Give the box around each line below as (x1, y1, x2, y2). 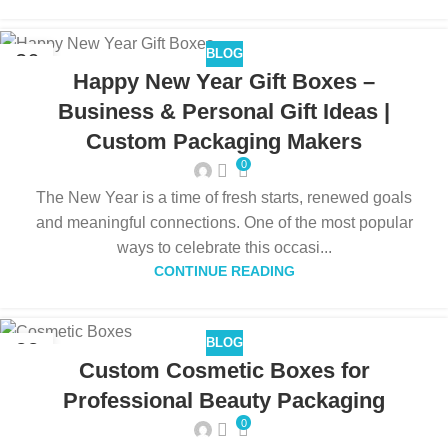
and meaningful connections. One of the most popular (35, 214, 413, 232)
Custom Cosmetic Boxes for (78, 357, 370, 383)
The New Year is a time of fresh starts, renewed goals (36, 189, 412, 207)
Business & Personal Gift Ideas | (58, 99, 390, 125)
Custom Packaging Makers (86, 129, 362, 155)
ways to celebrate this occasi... (116, 239, 332, 257)
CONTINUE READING (153, 263, 295, 280)
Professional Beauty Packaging (63, 387, 385, 413)
